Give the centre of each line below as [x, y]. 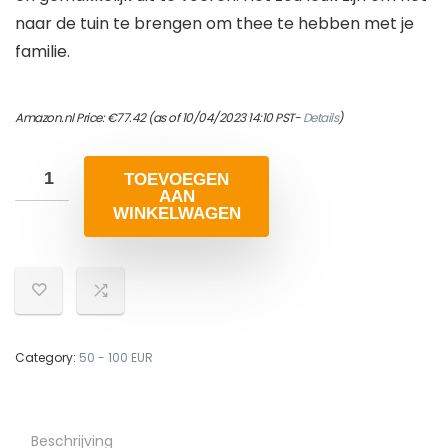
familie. [42, 52]
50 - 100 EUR [116, 358]
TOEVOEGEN [176, 180]
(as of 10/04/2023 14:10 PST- [224, 118]
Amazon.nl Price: [61, 118]
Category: [47, 358]
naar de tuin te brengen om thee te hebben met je [214, 24]
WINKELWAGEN [176, 214]
